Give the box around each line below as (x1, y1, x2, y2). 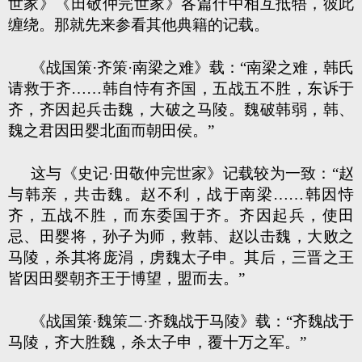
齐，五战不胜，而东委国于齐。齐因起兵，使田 (8, 207, 354, 224)
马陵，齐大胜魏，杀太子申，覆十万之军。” (8, 334, 306, 351)
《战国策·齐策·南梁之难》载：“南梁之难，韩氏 (31, 59, 354, 76)
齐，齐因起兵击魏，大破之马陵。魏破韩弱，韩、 (8, 101, 354, 118)
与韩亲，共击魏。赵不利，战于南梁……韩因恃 (8, 186, 354, 203)
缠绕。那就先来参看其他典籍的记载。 (8, 16, 269, 33)
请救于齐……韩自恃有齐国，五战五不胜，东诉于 (8, 80, 354, 97)
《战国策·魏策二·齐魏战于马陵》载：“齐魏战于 (31, 313, 354, 330)
